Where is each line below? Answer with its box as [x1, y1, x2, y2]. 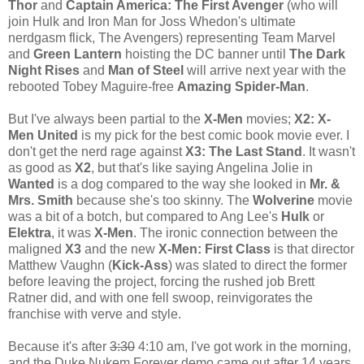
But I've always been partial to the [8, 111, 204, 126]
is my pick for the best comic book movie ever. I [78, 128, 349, 142]
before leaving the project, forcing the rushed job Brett [8, 274, 314, 288]
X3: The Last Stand [185, 144, 302, 158]
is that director [271, 241, 354, 256]
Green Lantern [33, 46, 122, 61]
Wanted [8, 176, 58, 191]
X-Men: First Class [158, 241, 271, 256]
